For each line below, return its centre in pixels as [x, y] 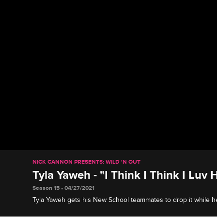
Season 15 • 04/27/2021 [64, 188]
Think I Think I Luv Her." [68, 210]
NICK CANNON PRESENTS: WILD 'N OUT [87, 162]
